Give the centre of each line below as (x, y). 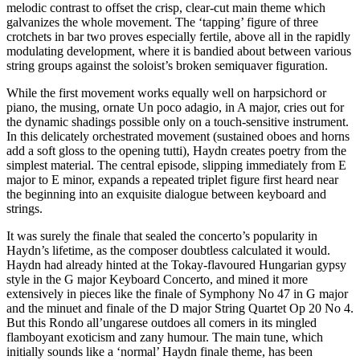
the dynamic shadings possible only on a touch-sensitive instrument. (178, 122)
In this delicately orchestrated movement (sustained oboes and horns (178, 136)
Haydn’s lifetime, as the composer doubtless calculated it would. (168, 250)
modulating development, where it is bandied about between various (179, 51)
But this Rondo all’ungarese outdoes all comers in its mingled (162, 323)
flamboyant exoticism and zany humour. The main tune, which (165, 337)
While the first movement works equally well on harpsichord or (166, 93)
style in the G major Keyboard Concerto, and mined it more (157, 279)
